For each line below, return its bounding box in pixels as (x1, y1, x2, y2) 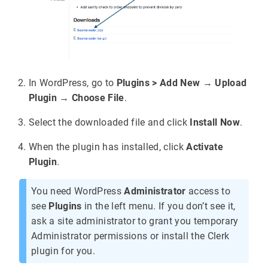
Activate (186, 141, 223, 153)
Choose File (71, 92, 124, 103)
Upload (215, 77, 247, 89)
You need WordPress (31, 185, 124, 197)
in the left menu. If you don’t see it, (81, 200, 236, 212)
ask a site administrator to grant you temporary (31, 215, 239, 227)
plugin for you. (31, 245, 95, 257)
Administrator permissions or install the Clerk (31, 230, 230, 242)
